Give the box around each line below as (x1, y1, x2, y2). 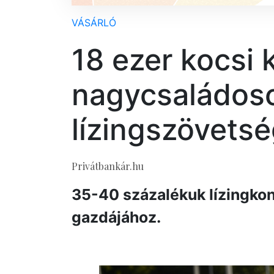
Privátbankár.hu (72, 160, 144, 172)
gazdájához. (72, 208, 161, 226)
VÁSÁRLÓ (72, 17, 116, 29)
